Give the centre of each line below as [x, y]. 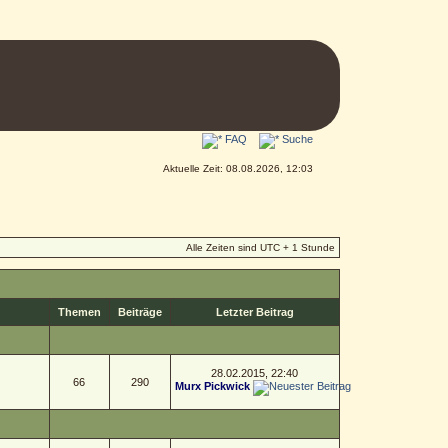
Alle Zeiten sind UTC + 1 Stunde [260, 247]
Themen [79, 311]
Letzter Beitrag [254, 311]
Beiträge [139, 311]
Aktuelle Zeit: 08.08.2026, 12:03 [237, 169]
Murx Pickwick [212, 385]
